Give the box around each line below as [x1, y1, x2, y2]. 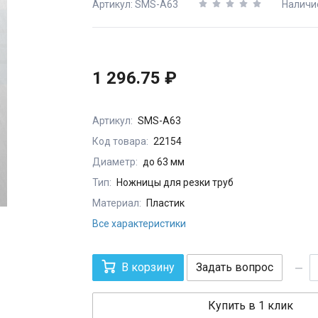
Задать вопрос [196, 261, 273, 275]
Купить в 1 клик [208, 299, 293, 313]
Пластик [146, 197, 185, 209]
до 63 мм [143, 156, 185, 168]
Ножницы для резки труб [116, 177, 234, 189]
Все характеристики [92, 218, 186, 230]
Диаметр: [92, 156, 138, 168]
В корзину [121, 261, 175, 275]
